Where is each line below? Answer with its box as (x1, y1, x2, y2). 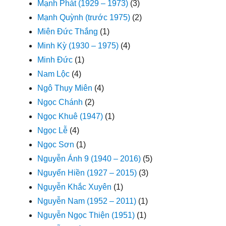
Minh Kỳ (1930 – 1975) (37, 41, 119, 50)
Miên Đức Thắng (37, 27, 98, 36)
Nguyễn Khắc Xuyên (37, 182, 112, 191)
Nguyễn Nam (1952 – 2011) (37, 196, 137, 205)
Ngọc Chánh (37, 97, 83, 106)
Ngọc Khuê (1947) (37, 111, 103, 121)
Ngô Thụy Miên (37, 83, 93, 92)
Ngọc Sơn (37, 140, 75, 149)
